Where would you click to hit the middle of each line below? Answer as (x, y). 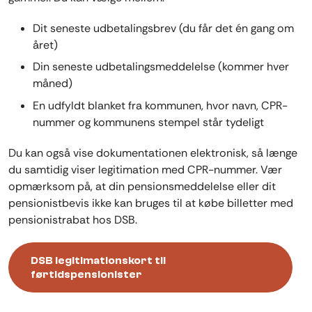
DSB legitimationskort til (98, 260)
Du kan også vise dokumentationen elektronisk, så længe (153, 153)
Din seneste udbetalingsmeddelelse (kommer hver (161, 67)
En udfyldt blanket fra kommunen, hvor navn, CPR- (160, 105)
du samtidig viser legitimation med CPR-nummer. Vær (145, 169)
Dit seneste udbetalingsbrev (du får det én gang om (163, 28)
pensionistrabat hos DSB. (73, 219)
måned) (53, 84)
